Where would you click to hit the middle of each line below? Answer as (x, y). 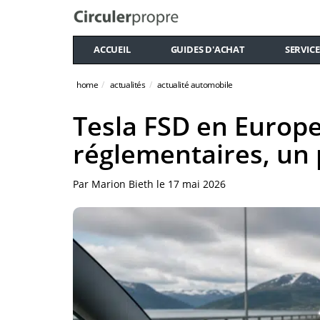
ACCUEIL (112, 49)
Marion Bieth (122, 184)
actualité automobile (195, 85)
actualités (127, 85)
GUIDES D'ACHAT (207, 49)
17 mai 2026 (197, 184)
